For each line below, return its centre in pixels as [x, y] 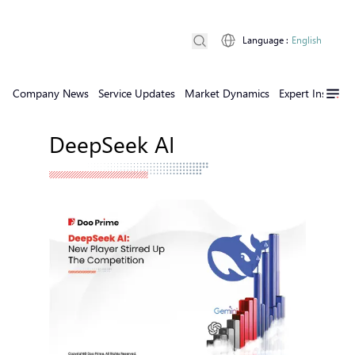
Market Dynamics [227, 93]
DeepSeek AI [112, 143]
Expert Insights [315, 93]
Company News [51, 93]
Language [263, 40]
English [307, 40]
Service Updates [137, 93]
